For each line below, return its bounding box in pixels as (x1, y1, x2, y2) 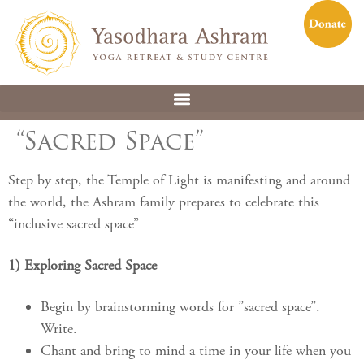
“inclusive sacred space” (8, 214, 139, 234)
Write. (41, 319, 77, 339)
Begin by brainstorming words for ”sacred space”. (41, 297, 320, 317)
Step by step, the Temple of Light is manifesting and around (8, 171, 350, 190)
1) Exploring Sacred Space (8, 256, 157, 275)
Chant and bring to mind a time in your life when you (41, 341, 351, 361)
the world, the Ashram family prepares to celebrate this (8, 193, 319, 212)
